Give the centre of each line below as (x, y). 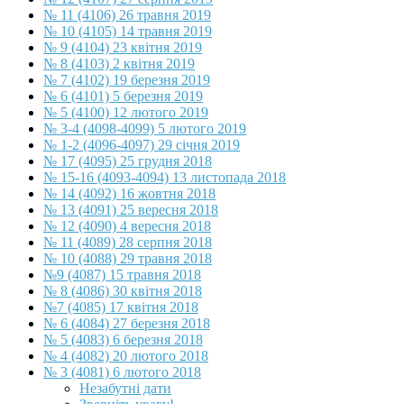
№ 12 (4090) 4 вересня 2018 (127, 226)
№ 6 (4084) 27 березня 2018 (127, 324)
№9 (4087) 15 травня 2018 (122, 275)
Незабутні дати (125, 389)
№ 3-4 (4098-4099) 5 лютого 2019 (145, 129)
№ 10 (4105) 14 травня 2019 (128, 32)
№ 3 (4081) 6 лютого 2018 (122, 372)
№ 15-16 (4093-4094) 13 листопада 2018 (165, 178)
